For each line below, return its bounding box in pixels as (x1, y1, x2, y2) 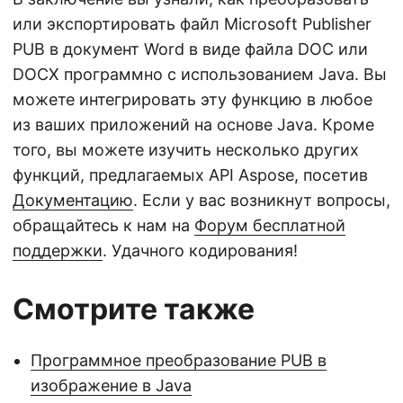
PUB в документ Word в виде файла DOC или (13, 40, 368, 58)
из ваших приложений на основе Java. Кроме (13, 115, 374, 134)
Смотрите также (13, 291, 255, 327)
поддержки (13, 241, 103, 260)
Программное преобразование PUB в (31, 351, 327, 370)
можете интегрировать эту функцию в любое (13, 90, 372, 109)
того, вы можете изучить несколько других (13, 140, 359, 159)
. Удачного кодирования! (103, 241, 298, 260)
